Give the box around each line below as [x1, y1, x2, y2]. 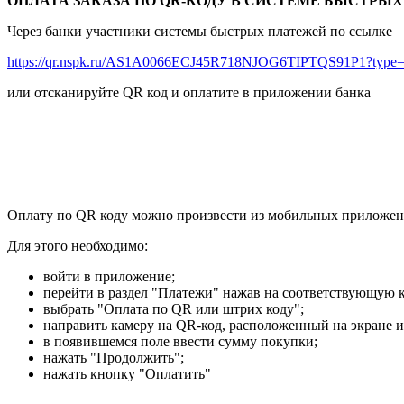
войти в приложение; [43, 269, 175, 285]
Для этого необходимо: [7, 238, 148, 254]
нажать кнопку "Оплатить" [43, 366, 211, 382]
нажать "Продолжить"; [43, 350, 184, 366]
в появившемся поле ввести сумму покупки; [43, 334, 317, 350]
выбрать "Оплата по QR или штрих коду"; [43, 301, 304, 317]
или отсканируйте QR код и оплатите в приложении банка [7, 85, 371, 101]
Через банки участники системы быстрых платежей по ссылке [7, 23, 396, 40]
